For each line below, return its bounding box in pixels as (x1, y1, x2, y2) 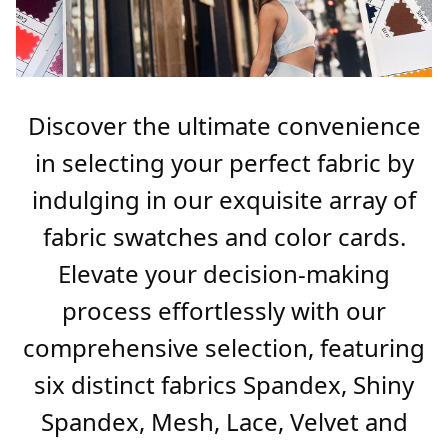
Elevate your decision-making (58, 257, 390, 291)
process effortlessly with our (62, 294, 386, 328)
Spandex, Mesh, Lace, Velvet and (40, 405, 408, 439)
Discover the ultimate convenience (27, 109, 421, 143)
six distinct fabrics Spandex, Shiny (34, 368, 414, 402)
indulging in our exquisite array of (32, 183, 416, 217)
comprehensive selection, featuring (23, 331, 425, 365)
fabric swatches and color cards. (42, 220, 406, 254)
